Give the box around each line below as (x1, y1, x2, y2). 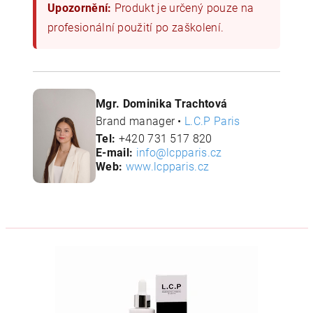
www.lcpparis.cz (125, 159, 210, 173)
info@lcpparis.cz (136, 145, 222, 159)
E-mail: (96, 145, 133, 159)
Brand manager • (96, 115, 185, 129)
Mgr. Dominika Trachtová (96, 97, 228, 111)
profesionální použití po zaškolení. (48, 20, 224, 34)
